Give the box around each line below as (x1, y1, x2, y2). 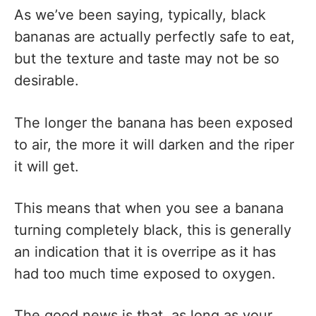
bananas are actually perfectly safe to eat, (14, 28, 295, 46)
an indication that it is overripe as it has (14, 243, 276, 260)
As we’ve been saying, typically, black (14, 6, 266, 24)
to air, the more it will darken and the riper (14, 135, 294, 153)
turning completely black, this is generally (14, 221, 291, 238)
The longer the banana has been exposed (14, 114, 293, 131)
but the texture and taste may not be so (14, 50, 279, 68)
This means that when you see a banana (14, 199, 284, 217)
